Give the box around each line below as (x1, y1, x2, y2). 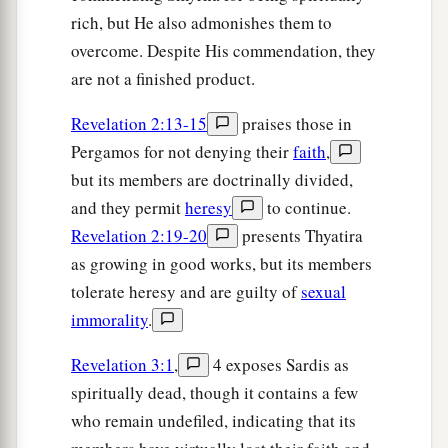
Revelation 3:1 (71, 353, 174, 377)
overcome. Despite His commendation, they (71, 39, 376, 63)
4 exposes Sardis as (209, 353, 349, 377)
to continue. (263, 196, 351, 220)
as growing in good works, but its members (71, 252, 372, 276)
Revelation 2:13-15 (71, 112, 207, 136)
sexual (301, 280, 346, 304)
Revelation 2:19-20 (71, 224, 207, 248)
